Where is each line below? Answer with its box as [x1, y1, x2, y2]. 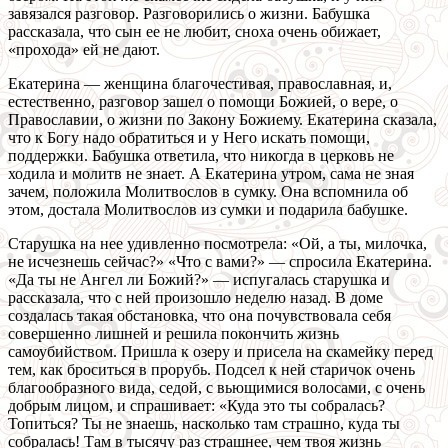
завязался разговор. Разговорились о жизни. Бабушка [8, 5, 370, 23]
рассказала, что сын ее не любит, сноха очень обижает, [8, 23, 381, 41]
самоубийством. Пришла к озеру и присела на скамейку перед [8, 343, 433, 361]
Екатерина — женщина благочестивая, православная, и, [8, 75, 392, 93]
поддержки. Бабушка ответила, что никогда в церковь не [8, 147, 394, 165]
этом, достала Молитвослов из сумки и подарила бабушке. [8, 201, 408, 219]
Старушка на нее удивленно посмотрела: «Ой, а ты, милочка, [8, 235, 427, 253]
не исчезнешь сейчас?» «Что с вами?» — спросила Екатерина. [8, 253, 432, 271]
